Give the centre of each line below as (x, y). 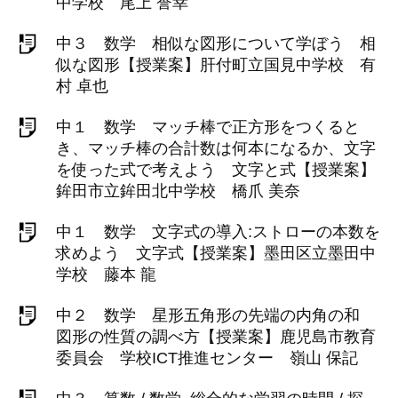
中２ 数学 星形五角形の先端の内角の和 (216, 315)
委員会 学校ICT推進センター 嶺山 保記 (207, 358)
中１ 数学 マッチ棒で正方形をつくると (208, 127)
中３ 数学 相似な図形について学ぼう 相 (216, 44)
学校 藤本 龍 (106, 275)
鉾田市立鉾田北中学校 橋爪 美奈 (178, 191)
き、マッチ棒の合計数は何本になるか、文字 (216, 148)
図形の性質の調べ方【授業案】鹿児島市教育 (216, 337)
